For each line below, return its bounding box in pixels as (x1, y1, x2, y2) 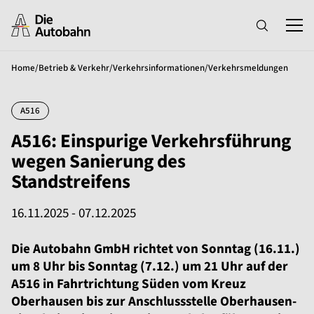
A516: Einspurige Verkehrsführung (11, 128, 291, 155)
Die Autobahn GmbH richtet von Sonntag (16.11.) (11, 240, 300, 259)
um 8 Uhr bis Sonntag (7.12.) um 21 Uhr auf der (11, 257, 288, 276)
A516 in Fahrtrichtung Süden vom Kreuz (11, 275, 246, 294)
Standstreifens (11, 168, 130, 196)
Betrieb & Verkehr (39, 62, 109, 74)
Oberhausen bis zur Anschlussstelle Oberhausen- (11, 292, 296, 311)
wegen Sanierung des (11, 148, 186, 175)
